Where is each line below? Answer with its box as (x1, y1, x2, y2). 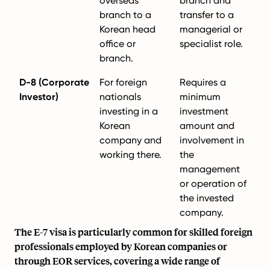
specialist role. (180, 38, 243, 49)
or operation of (180, 178, 246, 189)
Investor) (19, 91, 58, 102)
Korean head (99, 24, 155, 35)
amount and (180, 120, 234, 131)
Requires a (180, 77, 226, 88)
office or (99, 38, 136, 49)
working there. (99, 149, 162, 160)
